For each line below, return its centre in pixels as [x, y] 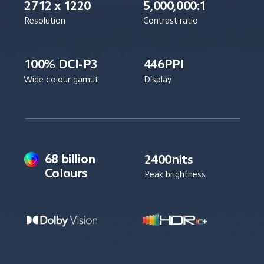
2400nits [169, 159]
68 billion [71, 159]
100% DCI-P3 [61, 64]
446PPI [164, 64]
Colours [66, 173]
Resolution [45, 21]
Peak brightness [175, 174]
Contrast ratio [171, 21]
